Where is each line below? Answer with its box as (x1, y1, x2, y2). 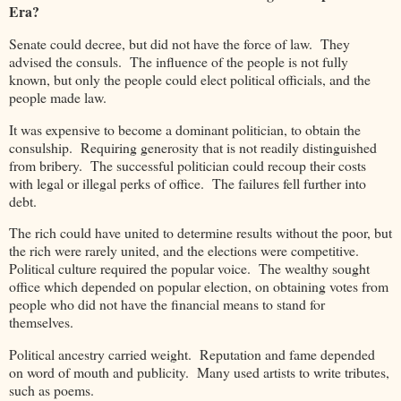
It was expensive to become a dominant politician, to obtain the (9, 119, 361, 139)
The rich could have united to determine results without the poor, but (9, 223, 392, 243)
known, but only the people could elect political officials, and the (9, 69, 371, 89)
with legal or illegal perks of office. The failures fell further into (9, 173, 366, 192)
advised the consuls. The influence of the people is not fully (9, 51, 348, 71)
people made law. (9, 87, 111, 107)
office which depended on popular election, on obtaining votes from (9, 277, 388, 296)
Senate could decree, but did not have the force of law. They (9, 33, 350, 53)
